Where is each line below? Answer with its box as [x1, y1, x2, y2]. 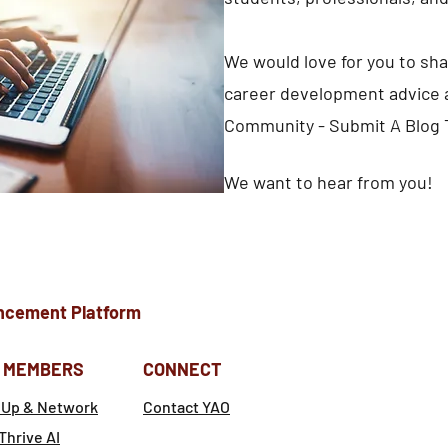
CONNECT [143, 357, 222, 380]
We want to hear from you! [224, 170, 433, 193]
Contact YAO [143, 396, 230, 416]
